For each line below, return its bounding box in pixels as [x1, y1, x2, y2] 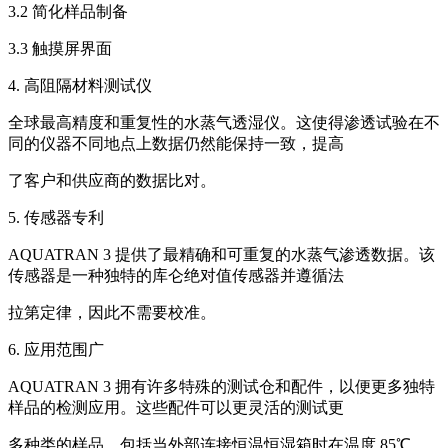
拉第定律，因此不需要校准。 [8, 304, 216, 322]
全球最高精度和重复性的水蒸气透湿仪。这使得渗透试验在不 [8, 114, 440, 132]
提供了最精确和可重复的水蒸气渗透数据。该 [115, 246, 435, 264]
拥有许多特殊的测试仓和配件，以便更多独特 [115, 378, 435, 396]
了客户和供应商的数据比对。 [8, 172, 216, 190]
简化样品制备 [32, 3, 128, 21]
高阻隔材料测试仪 [24, 77, 152, 95]
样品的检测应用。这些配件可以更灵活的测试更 [8, 399, 344, 417]
